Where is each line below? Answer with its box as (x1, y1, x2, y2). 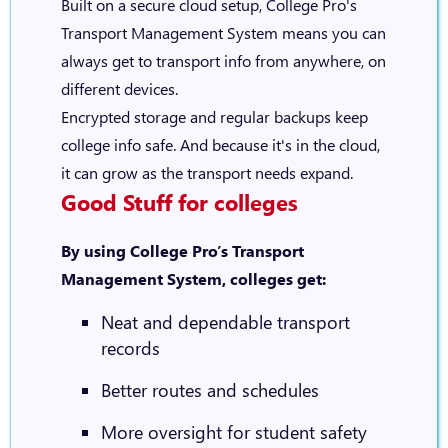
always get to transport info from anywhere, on (60, 50, 386, 71)
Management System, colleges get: (60, 268, 326, 289)
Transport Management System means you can (60, 22, 386, 43)
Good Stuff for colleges (60, 187, 298, 217)
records (100, 336, 160, 360)
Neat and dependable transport (100, 310, 350, 334)
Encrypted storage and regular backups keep (60, 106, 368, 127)
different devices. (60, 78, 178, 99)
